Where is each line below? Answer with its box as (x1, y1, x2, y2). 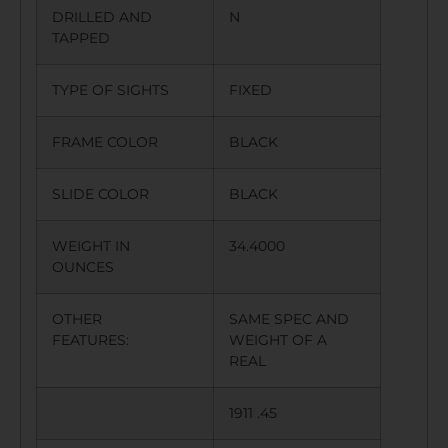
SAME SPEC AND (229, 310, 349, 329)
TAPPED (52, 29, 126, 48)
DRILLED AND (52, 8, 152, 27)
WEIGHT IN (52, 237, 130, 256)
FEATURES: (52, 331, 145, 350)
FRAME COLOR (52, 133, 174, 152)
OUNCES (52, 258, 130, 277)
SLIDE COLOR (52, 185, 165, 204)
